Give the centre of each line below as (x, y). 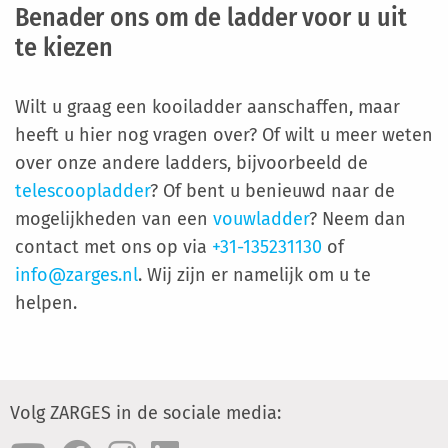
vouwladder (261, 218)
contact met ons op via (113, 246)
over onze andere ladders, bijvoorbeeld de (191, 162)
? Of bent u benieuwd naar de (272, 190)
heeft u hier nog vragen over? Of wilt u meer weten (224, 134)
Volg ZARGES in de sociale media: (145, 412)
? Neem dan (357, 218)
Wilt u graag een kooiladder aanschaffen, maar (207, 106)
